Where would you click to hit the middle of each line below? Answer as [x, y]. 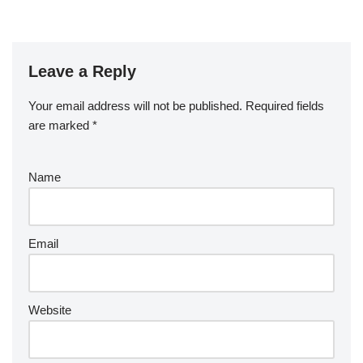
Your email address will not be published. [135, 105]
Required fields [285, 105]
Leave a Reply [82, 71]
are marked [60, 125]
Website [50, 310]
